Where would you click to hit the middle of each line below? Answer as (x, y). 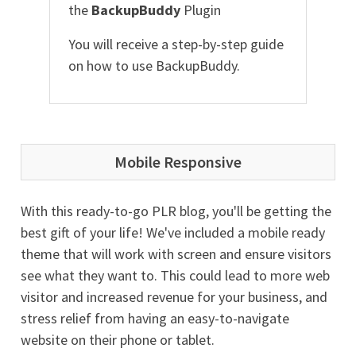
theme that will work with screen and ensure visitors (176, 254)
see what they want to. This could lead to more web (175, 275)
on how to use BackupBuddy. (154, 66)
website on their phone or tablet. (118, 340)
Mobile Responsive (178, 162)
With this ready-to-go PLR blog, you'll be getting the (176, 211)
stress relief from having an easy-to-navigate (155, 318)
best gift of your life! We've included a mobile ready (173, 232)
